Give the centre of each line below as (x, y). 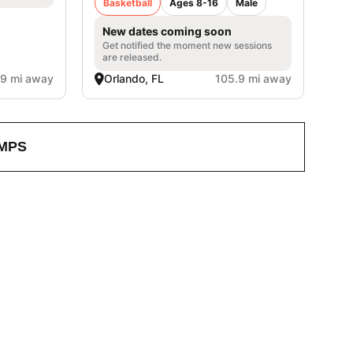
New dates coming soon (167, 31)
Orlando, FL (134, 78)
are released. (132, 57)
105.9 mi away (253, 78)
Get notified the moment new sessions (188, 45)
